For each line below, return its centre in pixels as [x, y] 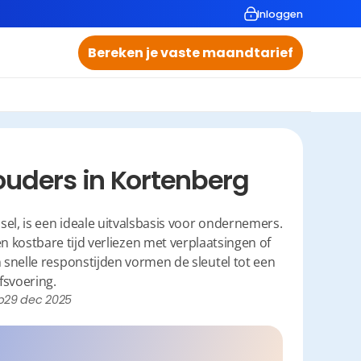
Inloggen [280, 14]
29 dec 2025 [38, 300]
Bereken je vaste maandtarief [191, 53]
